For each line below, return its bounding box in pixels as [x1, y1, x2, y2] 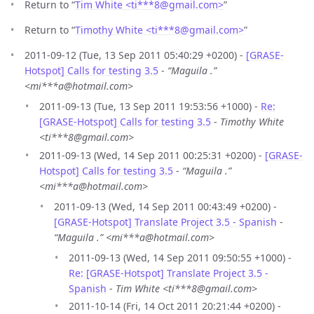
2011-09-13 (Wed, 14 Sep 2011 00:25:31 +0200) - [39, 148, 265, 162]
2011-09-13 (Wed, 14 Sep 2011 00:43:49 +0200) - [54, 199, 277, 213]
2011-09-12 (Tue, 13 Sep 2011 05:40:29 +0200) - [25, 48, 246, 62]
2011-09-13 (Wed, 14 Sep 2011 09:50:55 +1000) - [69, 250, 292, 264]
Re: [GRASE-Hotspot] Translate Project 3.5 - [69, 266, 268, 280]
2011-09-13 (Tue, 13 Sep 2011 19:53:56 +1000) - [39, 100, 261, 114]
